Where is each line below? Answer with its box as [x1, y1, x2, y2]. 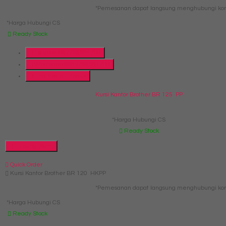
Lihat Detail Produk [33, 73, 86, 80]
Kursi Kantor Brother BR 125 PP [95, 91, 183, 98]
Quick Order [9, 161, 42, 168]
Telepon [33, 49, 59, 56]
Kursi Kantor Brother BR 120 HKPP [9, 170, 106, 177]
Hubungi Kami [13, 143, 53, 150]
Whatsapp [33, 61, 64, 68]
